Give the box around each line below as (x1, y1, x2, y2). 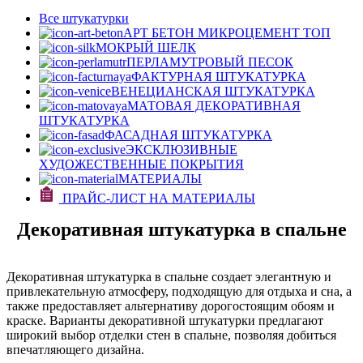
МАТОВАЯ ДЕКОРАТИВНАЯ (127, 99, 301, 113)
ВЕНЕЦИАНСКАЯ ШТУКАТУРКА (111, 84, 315, 98)
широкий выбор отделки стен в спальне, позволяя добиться (6, 328, 336, 342)
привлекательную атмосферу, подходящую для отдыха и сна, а (6, 284, 352, 298)
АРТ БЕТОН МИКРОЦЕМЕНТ (123, 26, 303, 40)
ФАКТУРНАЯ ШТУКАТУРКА (131, 70, 306, 83)
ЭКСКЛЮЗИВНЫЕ (126, 143, 237, 156)
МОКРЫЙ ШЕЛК (96, 41, 196, 54)
